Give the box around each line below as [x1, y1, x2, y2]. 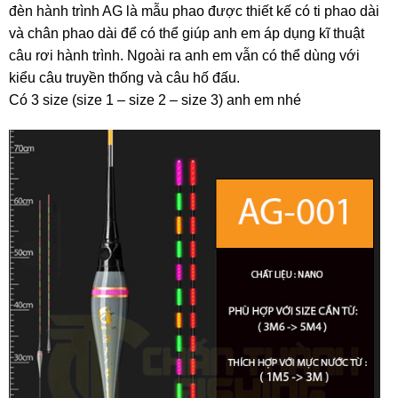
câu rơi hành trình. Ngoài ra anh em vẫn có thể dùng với [9, 48, 360, 64]
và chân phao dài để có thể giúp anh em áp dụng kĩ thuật [9, 26, 364, 42]
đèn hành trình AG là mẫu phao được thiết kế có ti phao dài [9, 4, 379, 20]
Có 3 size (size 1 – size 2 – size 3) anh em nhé [9, 92, 301, 108]
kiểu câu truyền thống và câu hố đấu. [9, 70, 240, 86]
